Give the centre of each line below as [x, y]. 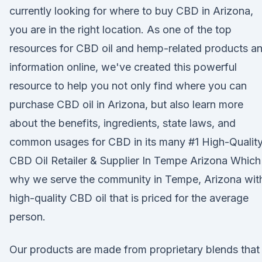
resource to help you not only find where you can [128, 86]
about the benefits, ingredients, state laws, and [123, 123]
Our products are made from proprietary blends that [135, 249]
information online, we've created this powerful [123, 67]
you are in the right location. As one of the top [120, 30]
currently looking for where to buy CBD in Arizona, [131, 11]
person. [27, 217]
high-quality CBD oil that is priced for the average [129, 198]
